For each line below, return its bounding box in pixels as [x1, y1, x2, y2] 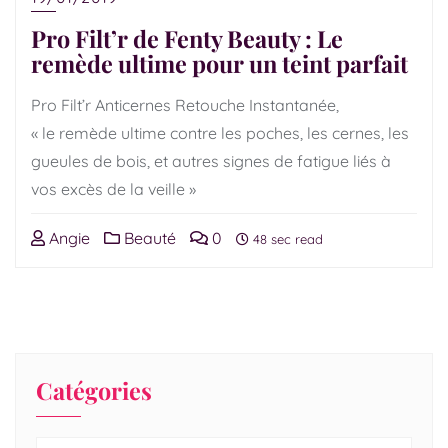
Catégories [36, 375, 152, 406]
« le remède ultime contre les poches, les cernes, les [31, 123, 409, 143]
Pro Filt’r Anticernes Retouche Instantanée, [31, 95, 339, 115]
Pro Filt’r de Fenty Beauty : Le [31, 23, 343, 54]
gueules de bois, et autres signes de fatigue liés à [31, 151, 391, 171]
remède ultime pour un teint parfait [31, 48, 408, 79]
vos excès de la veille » [31, 179, 196, 199]
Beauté [120, 228, 176, 248]
